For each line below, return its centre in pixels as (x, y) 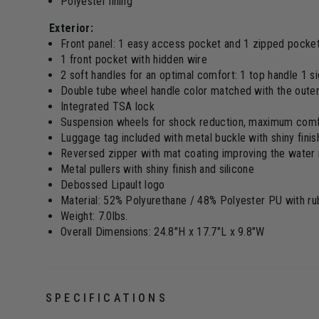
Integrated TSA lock (108, 106)
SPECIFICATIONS (107, 298)
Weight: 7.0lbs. (94, 216)
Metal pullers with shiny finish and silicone (158, 169)
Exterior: (71, 28)
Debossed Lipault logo (113, 185)
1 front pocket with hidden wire (134, 59)
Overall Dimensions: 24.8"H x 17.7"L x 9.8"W (163, 232)
